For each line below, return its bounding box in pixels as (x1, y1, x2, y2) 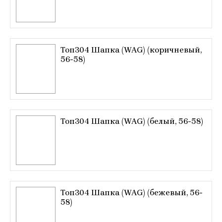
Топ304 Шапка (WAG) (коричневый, (60, 45, 202, 55)
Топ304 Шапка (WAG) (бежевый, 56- (60, 188, 203, 197)
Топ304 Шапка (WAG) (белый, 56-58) (60, 116, 203, 126)
